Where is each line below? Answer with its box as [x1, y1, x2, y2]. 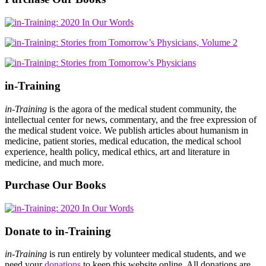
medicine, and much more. [5, 157, 104, 167]
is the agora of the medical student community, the [47, 103, 236, 114]
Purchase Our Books [5, 179, 106, 192]
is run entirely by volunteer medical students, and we [47, 249, 246, 259]
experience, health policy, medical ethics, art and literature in [5, 146, 230, 157]
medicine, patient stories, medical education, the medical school [5, 135, 241, 146]
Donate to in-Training [5, 224, 111, 237]
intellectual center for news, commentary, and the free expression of [5, 114, 256, 125]
